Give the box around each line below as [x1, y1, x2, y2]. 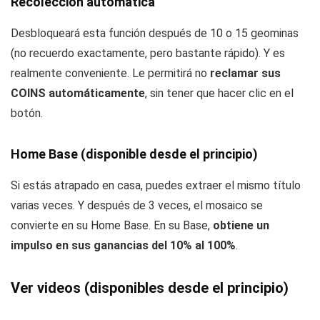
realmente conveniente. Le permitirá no [11, 66, 210, 80]
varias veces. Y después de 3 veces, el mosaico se [11, 198, 263, 212]
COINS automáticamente [11, 86, 145, 100]
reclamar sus [210, 66, 281, 80]
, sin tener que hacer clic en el [145, 86, 294, 100]
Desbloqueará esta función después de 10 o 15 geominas [11, 26, 299, 40]
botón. [11, 106, 43, 120]
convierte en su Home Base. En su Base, [11, 218, 213, 232]
